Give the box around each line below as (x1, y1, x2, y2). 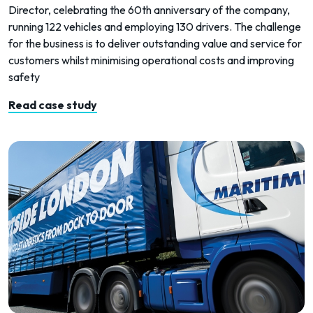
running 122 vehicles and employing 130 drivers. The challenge (8, 19, 301, 34)
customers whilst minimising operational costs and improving (8, 52, 294, 67)
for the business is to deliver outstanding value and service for (8, 36, 302, 50)
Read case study (8, 97, 97, 112)
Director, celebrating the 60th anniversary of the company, (8, 2, 290, 17)
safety (8, 69, 40, 84)
